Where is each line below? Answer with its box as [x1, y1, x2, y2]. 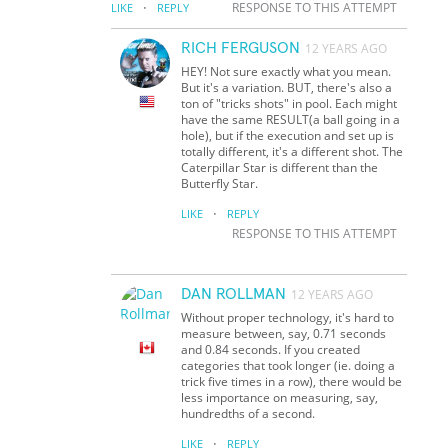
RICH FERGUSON [181, 39, 301, 56]
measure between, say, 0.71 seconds [181, 324, 387, 342]
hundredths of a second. [181, 404, 316, 422]
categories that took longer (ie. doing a [181, 356, 396, 374]
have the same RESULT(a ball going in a [181, 110, 401, 128]
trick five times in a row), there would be [181, 372, 403, 390]
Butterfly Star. [181, 174, 259, 192]
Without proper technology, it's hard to [181, 308, 395, 326]
